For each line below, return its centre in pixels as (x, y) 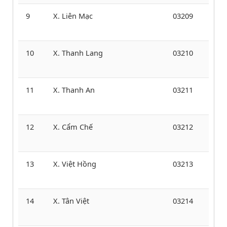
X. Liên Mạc (73, 15)
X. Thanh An (74, 89)
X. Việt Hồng (75, 163)
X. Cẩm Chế (73, 126)
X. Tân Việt (71, 200)
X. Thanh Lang (78, 52)
